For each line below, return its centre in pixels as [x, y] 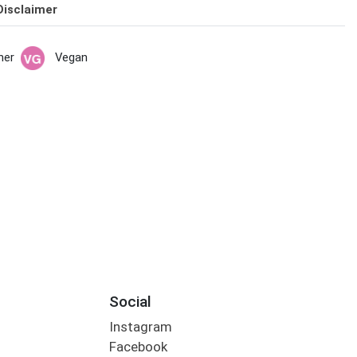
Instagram [140, 327]
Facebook [138, 347]
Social [130, 301]
